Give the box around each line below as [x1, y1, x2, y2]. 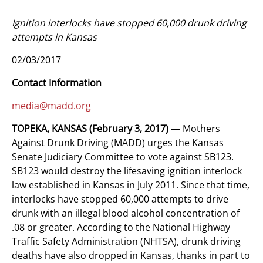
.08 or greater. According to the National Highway [12, 221, 230, 234]
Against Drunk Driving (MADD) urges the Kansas [12, 136, 224, 149]
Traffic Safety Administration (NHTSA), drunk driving [12, 235, 241, 248]
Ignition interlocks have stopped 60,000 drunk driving [12, 16, 247, 29]
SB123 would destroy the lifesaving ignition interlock [12, 164, 242, 177]
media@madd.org [12, 99, 91, 112]
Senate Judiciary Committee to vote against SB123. [12, 150, 234, 163]
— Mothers [168, 122, 220, 135]
